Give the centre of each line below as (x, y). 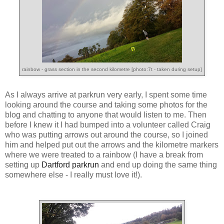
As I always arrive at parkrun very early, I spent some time (106, 95)
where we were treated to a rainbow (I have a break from (104, 155)
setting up (23, 165)
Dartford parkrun (70, 165)
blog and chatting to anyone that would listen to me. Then (106, 115)
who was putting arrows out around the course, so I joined (106, 135)
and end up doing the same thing (158, 165)
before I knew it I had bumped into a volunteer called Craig (108, 125)
